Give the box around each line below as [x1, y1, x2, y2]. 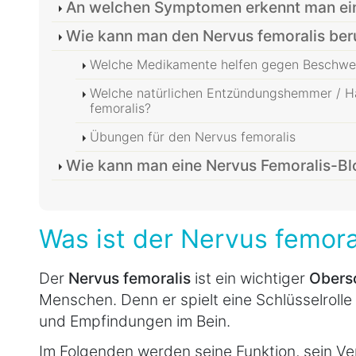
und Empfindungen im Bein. [39, 311, 230, 331]
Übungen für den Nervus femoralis [90, 129, 296, 145]
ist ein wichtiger [191, 269, 309, 288]
